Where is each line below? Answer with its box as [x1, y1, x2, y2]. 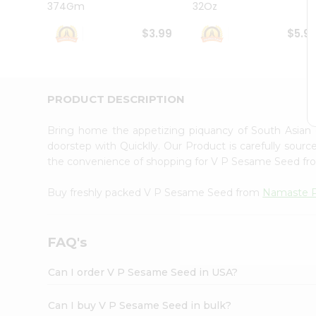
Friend [14, 98, 42, 111]
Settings [14, 158, 62, 174]
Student [14, 5, 51, 18]
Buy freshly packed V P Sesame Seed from [47, 186, 263, 199]
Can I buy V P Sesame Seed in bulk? [48, 298, 232, 312]
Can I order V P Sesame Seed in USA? [48, 265, 238, 279]
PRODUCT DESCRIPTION [47, 92, 186, 106]
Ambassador [14, 19, 75, 32]
